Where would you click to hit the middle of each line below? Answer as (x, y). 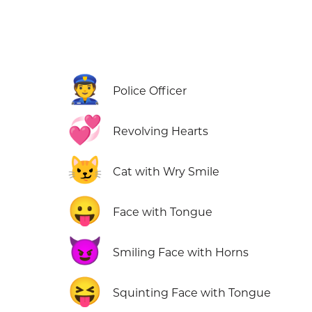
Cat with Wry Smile (166, 172)
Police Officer (150, 91)
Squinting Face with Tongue (192, 293)
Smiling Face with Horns (181, 252)
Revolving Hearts (161, 131)
